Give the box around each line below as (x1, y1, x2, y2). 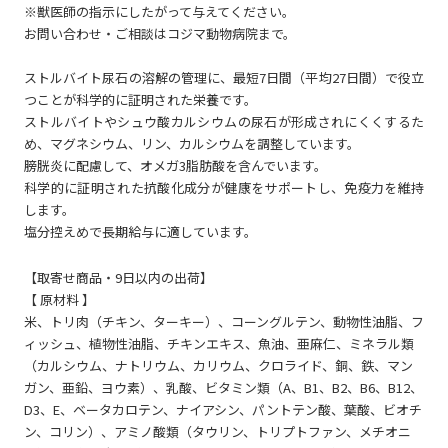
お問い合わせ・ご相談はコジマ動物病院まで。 (24, 23, 296, 43)
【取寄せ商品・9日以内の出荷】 (24, 267, 213, 287)
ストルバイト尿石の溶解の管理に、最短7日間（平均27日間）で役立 (24, 67, 424, 87)
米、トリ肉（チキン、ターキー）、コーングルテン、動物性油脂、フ (24, 311, 424, 331)
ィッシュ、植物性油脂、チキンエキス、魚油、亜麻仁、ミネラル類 (24, 333, 414, 353)
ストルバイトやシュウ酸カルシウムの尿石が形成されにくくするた (24, 111, 424, 131)
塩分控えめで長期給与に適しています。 (24, 221, 257, 241)
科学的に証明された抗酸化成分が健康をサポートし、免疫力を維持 (24, 177, 424, 197)
